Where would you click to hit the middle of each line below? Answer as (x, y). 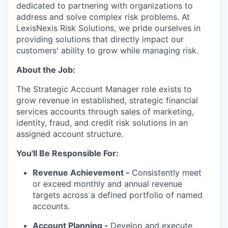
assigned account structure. (70, 134)
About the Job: (46, 70)
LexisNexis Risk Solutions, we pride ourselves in (108, 28)
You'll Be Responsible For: (67, 153)
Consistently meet (167, 173)
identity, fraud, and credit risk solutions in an (102, 123)
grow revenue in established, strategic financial (107, 100)
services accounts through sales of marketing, (105, 111)
